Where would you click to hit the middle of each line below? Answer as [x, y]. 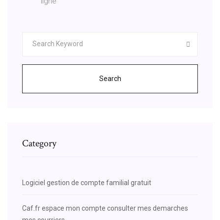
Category [39, 143]
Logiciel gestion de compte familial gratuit [87, 182]
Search [110, 78]
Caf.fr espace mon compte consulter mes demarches [105, 208]
